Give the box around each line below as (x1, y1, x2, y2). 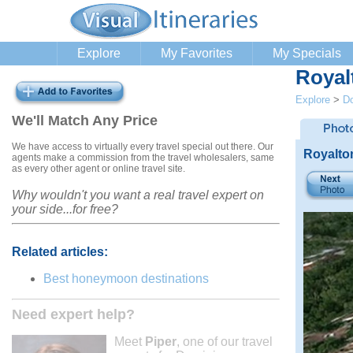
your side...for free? (12, 202, 118, 216)
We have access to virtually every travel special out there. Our (12, 140, 273, 152)
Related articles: (12, 244, 108, 258)
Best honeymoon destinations (43, 271, 209, 285)
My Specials (273, 46, 341, 60)
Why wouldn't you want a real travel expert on (12, 188, 264, 202)
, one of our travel (176, 334, 273, 348)
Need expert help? (12, 306, 135, 322)
